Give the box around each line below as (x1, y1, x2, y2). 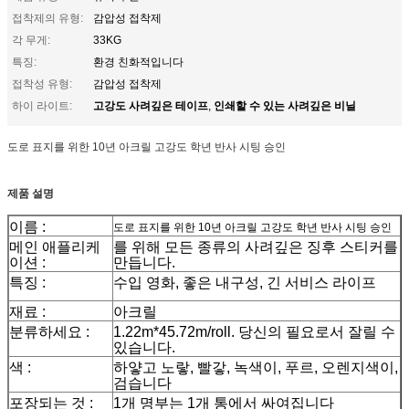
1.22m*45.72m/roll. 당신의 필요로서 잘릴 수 (113, 323, 395, 340)
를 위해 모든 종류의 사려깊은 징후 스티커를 (113, 238, 398, 255)
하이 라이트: (12, 99, 72, 112)
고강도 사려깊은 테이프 (93, 96, 208, 113)
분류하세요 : (9, 323, 89, 340)
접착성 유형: (12, 77, 72, 90)
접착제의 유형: (12, 11, 83, 25)
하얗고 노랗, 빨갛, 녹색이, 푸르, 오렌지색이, (113, 359, 398, 375)
